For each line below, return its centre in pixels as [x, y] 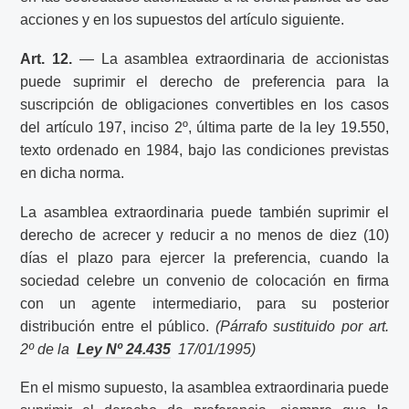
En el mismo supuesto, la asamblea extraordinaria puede [204, 388]
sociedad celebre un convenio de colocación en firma [204, 280]
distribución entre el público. [118, 326]
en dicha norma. [73, 173]
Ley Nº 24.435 [124, 349]
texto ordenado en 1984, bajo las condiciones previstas [204, 150]
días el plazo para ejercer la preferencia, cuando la [204, 257]
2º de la [47, 349]
